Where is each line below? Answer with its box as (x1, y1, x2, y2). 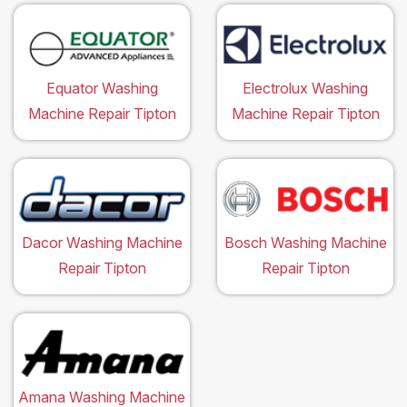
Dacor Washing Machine (21, 233, 183, 252)
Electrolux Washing (243, 78, 368, 97)
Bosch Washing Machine (223, 233, 387, 252)
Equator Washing (45, 78, 158, 97)
